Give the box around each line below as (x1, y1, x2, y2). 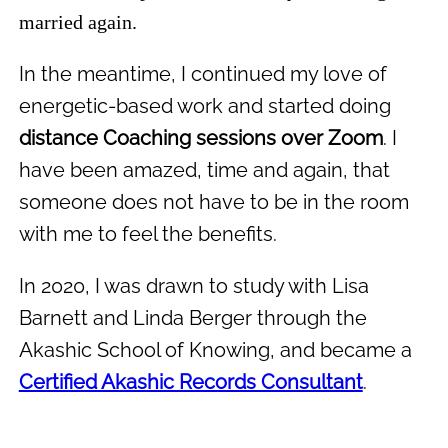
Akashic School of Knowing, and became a (18, 337, 412, 362)
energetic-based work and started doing (18, 93, 391, 118)
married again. (18, 10, 137, 33)
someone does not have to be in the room (18, 189, 409, 214)
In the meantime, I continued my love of (18, 61, 387, 86)
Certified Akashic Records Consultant (18, 369, 363, 394)
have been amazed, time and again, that (18, 157, 390, 182)
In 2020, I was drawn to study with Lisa (18, 273, 369, 298)
